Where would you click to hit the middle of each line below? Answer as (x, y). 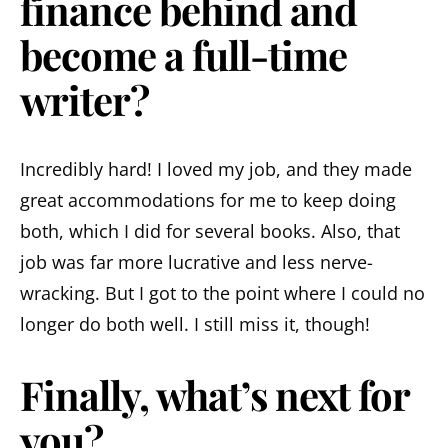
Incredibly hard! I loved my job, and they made (216, 168)
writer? (84, 99)
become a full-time (183, 54)
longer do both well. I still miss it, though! (195, 323)
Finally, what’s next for (214, 394)
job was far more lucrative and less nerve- (196, 261)
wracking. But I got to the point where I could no (222, 292)
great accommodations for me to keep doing (208, 199)
